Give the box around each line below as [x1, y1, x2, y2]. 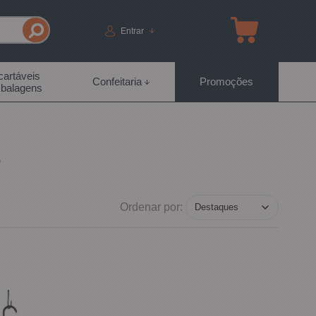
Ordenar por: [119, 200, 183, 213]
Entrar [121, 25, 145, 36]
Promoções [200, 75, 254, 87]
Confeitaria [92, 75, 142, 87]
